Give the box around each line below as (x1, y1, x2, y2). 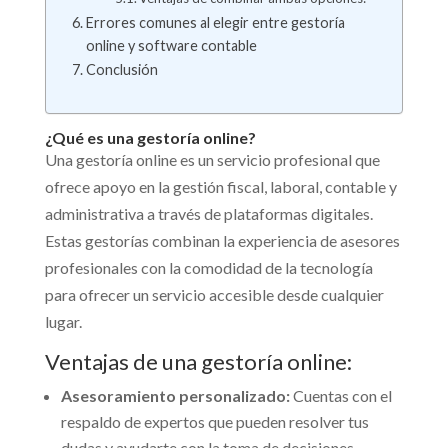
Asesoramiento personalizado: (60, 386, 290, 406)
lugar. (44, 312, 82, 332)
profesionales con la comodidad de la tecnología (44, 258, 373, 278)
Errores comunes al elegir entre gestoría (85, 13, 345, 31)
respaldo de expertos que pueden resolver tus (60, 412, 369, 432)
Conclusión (85, 60, 158, 78)
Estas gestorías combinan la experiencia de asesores (44, 231, 400, 251)
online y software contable (85, 36, 257, 54)
